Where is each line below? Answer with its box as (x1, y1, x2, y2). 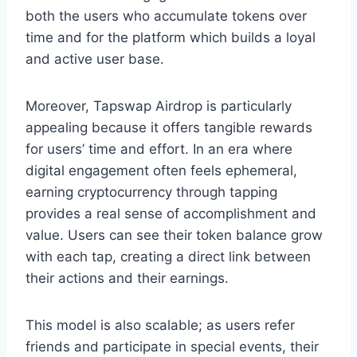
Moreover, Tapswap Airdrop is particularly (25, 97, 292, 114)
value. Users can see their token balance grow (25, 226, 323, 243)
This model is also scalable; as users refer (25, 316, 295, 333)
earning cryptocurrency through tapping (25, 183, 277, 200)
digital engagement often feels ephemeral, (25, 162, 297, 178)
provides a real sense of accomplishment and (25, 205, 316, 222)
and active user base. (25, 50, 164, 67)
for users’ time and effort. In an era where (25, 140, 292, 157)
